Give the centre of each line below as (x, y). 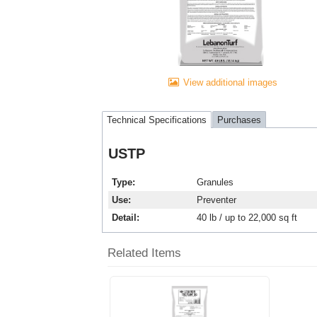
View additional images (230, 83)
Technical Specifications (157, 120)
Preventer (217, 200)
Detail (124, 217)
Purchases (239, 120)
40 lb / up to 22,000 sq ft (247, 217)
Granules (215, 182)
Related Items (144, 253)
